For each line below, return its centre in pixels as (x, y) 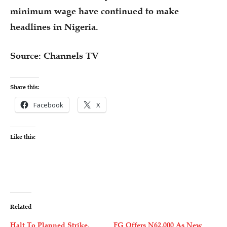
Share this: (25, 87)
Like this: (23, 137)
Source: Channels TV (54, 55)
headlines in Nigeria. (54, 27)
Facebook (48, 105)
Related (21, 206)
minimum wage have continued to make (94, 11)
